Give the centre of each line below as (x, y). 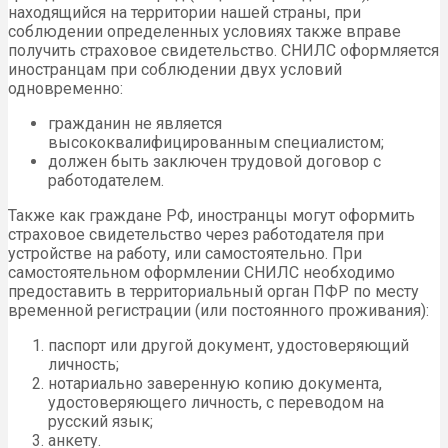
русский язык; (100, 422)
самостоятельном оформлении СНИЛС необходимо (201, 273)
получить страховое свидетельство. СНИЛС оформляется (223, 51)
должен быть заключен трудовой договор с (214, 162)
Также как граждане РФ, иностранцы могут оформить (211, 216)
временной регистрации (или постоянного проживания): (218, 311)
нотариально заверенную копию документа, (215, 384)
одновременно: (65, 89)
